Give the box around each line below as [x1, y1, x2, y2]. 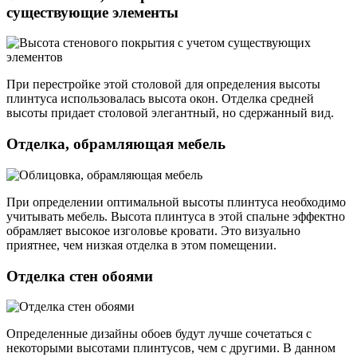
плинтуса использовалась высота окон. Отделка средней [6, 92, 314, 106]
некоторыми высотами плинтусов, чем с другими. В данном [6, 341, 335, 355]
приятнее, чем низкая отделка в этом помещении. [6, 237, 277, 252]
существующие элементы [6, 3, 178, 21]
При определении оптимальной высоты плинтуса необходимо [6, 194, 346, 209]
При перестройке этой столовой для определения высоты [6, 77, 320, 92]
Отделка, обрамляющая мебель [6, 135, 226, 153]
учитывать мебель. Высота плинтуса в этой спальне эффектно [6, 209, 345, 223]
